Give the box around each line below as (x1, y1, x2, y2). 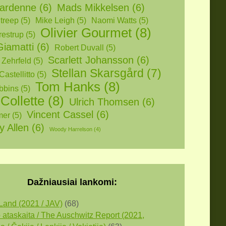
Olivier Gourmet (40, 25, 132, 40)
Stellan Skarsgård (51, 67, 144, 80)
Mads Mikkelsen (57, 2, 129, 13)
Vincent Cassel (27, 109, 93, 120)
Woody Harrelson (49, 126, 92, 132)
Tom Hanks (35, 79, 100, 94)
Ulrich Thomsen (69, 96, 139, 107)
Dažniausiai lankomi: (27, 177, 117, 187)
